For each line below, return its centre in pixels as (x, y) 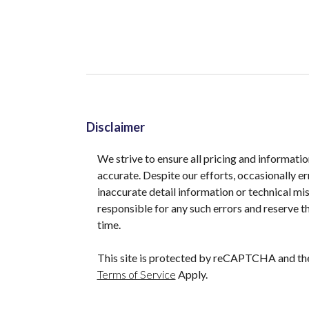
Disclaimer (115, 127)
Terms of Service (136, 275)
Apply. (191, 275)
